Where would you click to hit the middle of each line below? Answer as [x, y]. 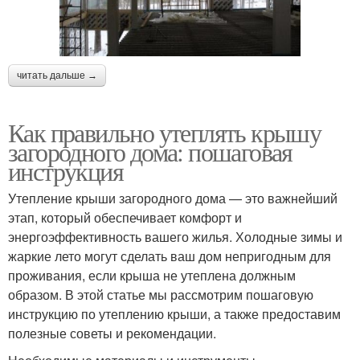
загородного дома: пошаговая [150, 152]
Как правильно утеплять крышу [165, 133]
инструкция [65, 171]
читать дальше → [57, 76]
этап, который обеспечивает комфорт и [125, 218]
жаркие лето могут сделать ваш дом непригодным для [170, 256]
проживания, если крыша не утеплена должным [152, 276]
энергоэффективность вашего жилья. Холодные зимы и [175, 237]
